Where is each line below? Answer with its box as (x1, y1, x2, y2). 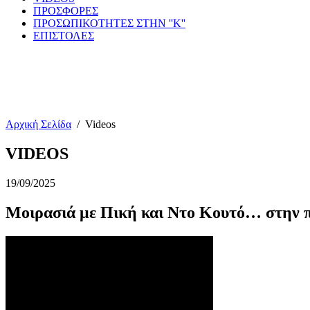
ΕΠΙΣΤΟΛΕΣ (33, 30, 94, 42)
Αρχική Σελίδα (6, 118, 71, 130)
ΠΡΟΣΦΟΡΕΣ (33, 5, 98, 17)
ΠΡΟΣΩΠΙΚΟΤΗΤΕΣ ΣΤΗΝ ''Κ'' (33, 17, 185, 29)
